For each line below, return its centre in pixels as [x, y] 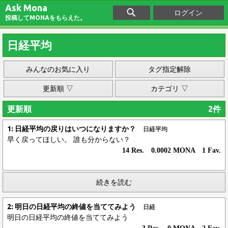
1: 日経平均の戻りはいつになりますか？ [75, 129]
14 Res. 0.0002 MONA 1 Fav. [172, 150]
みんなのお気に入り [58, 69]
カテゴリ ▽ [170, 89]
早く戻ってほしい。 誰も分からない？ [69, 140]
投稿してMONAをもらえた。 [46, 18]
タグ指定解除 [170, 69]
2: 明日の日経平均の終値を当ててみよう [75, 207]
